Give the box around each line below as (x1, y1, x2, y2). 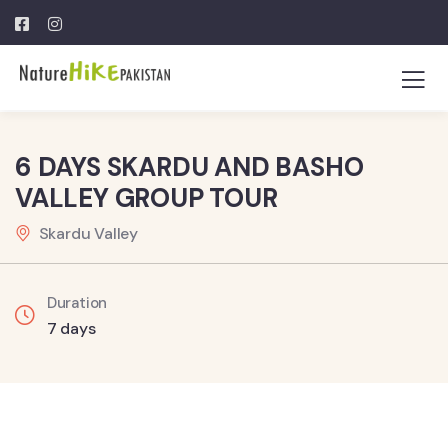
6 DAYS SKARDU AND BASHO (15, 150, 364, 184)
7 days (46, 318, 96, 339)
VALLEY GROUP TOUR (15, 181, 278, 215)
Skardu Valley (38, 223, 139, 244)
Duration (46, 293, 108, 313)
